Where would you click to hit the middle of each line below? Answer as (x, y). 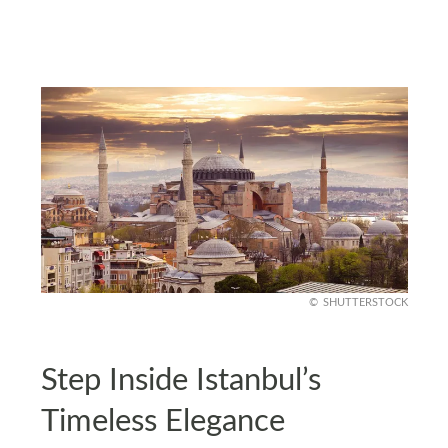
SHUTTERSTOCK (365, 303)
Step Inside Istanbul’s (180, 381)
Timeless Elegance (162, 422)
